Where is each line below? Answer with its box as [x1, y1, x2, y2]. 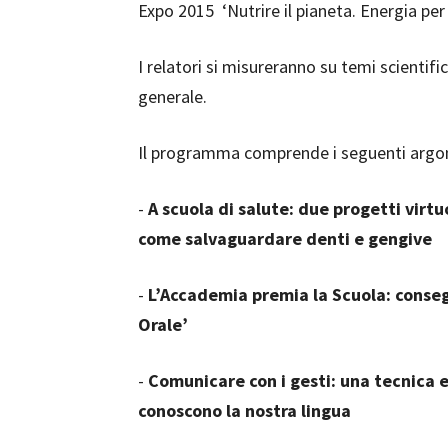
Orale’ [138, 313, 188, 336]
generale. [138, 85, 207, 108]
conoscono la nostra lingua [138, 399, 351, 422]
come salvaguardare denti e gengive [138, 227, 432, 250]
